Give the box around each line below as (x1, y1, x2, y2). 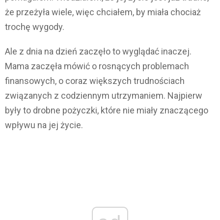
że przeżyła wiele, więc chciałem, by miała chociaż (5, 7, 201, 18)
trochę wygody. (5, 22, 64, 32)
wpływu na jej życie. (5, 120, 83, 131)
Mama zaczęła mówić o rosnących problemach (5, 61, 189, 72)
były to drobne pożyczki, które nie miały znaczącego (5, 105, 208, 116)
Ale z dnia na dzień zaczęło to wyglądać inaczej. (5, 46, 192, 57)
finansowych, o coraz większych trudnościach (5, 76, 185, 86)
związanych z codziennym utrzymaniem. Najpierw (5, 90, 202, 101)
